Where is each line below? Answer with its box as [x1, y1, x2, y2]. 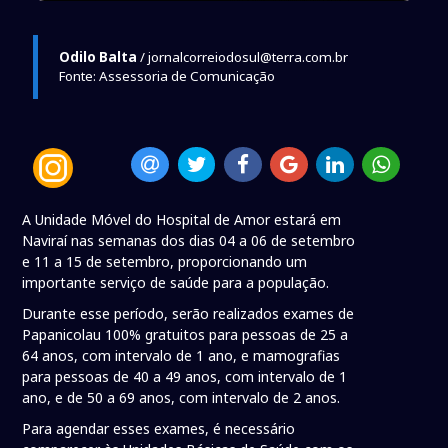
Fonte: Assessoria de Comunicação [58, 66, 275, 85]
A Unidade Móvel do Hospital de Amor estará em [22, 210, 342, 230]
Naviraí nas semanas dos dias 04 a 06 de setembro [22, 231, 356, 251]
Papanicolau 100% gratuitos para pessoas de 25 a [22, 325, 349, 345]
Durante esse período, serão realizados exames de [22, 304, 355, 324]
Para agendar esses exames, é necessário [22, 419, 296, 439]
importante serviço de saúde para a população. [22, 273, 334, 293]
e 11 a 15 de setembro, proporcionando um [22, 252, 308, 272]
